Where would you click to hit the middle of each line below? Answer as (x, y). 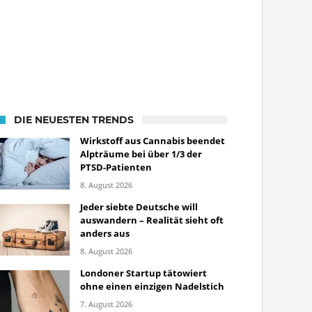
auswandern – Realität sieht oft (152, 220)
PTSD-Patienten (116, 167)
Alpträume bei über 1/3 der (141, 154)
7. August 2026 (106, 304)
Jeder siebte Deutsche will (139, 207)
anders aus (105, 233)
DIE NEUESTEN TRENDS (74, 120)
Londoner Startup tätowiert (143, 273)
